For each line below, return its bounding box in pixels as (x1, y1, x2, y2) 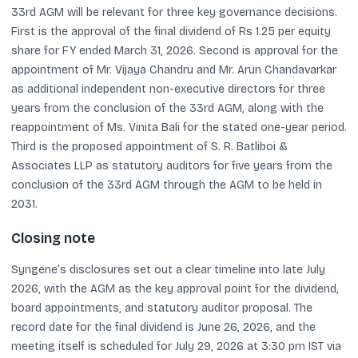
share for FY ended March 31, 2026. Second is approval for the (11, 44, 338, 58)
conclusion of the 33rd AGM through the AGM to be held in (11, 178, 322, 192)
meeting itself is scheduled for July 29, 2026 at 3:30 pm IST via (11, 339, 341, 353)
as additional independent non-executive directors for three (11, 82, 325, 96)
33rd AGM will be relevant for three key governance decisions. (11, 6, 337, 19)
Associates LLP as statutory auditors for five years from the (11, 159, 332, 173)
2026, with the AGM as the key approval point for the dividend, (11, 281, 339, 296)
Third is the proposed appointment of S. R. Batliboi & (11, 140, 288, 153)
